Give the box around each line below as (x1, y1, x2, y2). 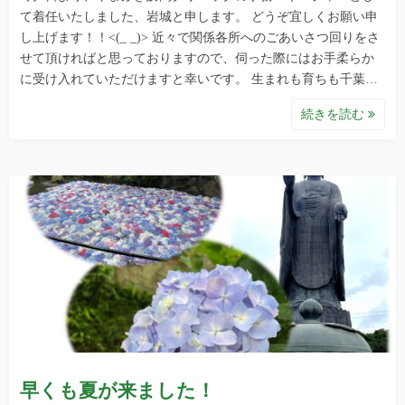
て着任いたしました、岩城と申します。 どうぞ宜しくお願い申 (20, 9, 378, 24)
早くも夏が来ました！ (20, 379, 215, 401)
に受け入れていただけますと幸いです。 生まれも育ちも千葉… (20, 71, 378, 86)
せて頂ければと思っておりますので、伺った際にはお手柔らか (20, 51, 374, 65)
